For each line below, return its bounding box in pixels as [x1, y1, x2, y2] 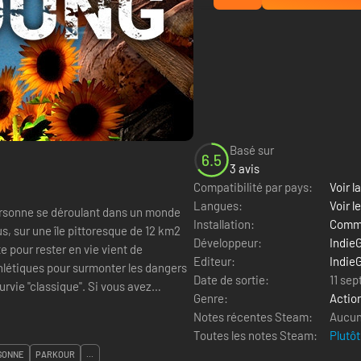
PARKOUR [35, 349, 75, 359]
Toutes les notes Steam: [193, 328, 317, 342]
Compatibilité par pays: [193, 180, 313, 194]
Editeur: [193, 254, 235, 268]
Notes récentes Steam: [193, 309, 313, 324]
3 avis [230, 161, 259, 176]
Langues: [193, 198, 243, 213]
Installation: [193, 217, 255, 231]
